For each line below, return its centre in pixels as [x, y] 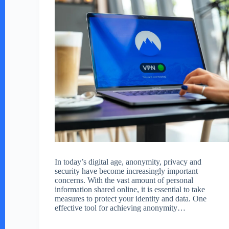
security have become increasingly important [127, 171]
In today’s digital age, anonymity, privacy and [128, 162]
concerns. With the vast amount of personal [124, 180]
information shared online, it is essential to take [130, 189]
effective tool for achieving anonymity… [120, 208]
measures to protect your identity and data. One [131, 198]
